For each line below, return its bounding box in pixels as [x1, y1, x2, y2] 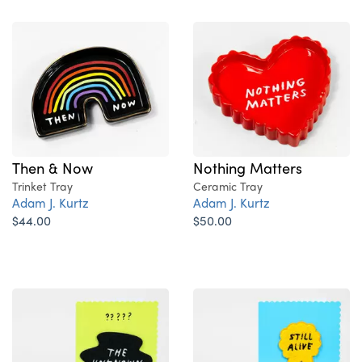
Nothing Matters [193, 157, 302, 179]
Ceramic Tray [193, 178, 263, 195]
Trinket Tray [12, 178, 73, 195]
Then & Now [12, 157, 93, 179]
